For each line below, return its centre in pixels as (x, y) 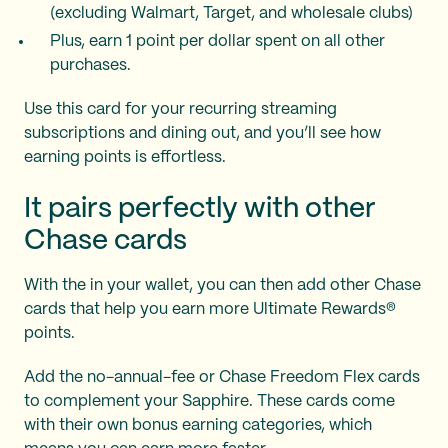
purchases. (90, 65)
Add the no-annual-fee (111, 377)
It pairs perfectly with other (200, 209)
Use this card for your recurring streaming (180, 109)
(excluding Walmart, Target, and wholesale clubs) (231, 13)
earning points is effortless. (127, 157)
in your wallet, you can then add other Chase (255, 285)
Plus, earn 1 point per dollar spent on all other (217, 41)
